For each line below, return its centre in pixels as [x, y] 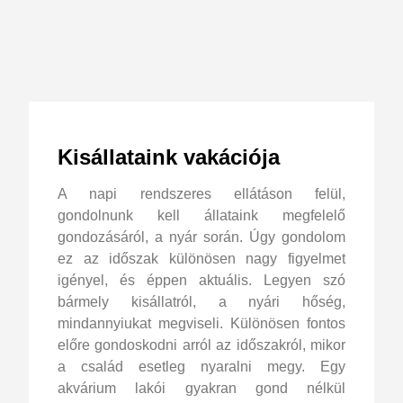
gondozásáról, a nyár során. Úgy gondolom [201, 237]
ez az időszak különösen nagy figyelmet [201, 258]
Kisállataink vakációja [169, 157]
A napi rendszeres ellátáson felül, [201, 193]
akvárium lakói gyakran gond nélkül [201, 388]
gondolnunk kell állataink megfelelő [201, 215]
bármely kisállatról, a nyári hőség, [201, 301]
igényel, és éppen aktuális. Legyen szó [201, 280]
